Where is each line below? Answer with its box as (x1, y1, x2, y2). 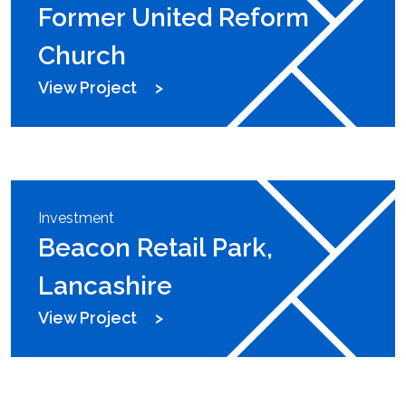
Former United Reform (38, 3, 309, 34)
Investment (38, 209, 114, 227)
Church (38, 41, 126, 72)
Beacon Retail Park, (38, 233, 273, 264)
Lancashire (38, 271, 172, 302)
